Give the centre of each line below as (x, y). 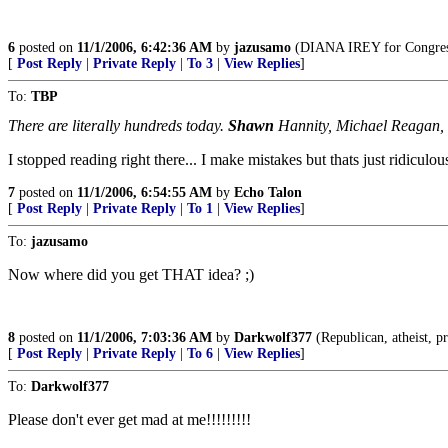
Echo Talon (268, 192)
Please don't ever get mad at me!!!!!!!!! (129, 419)
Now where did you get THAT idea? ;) (131, 274)
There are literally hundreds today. (118, 125)
